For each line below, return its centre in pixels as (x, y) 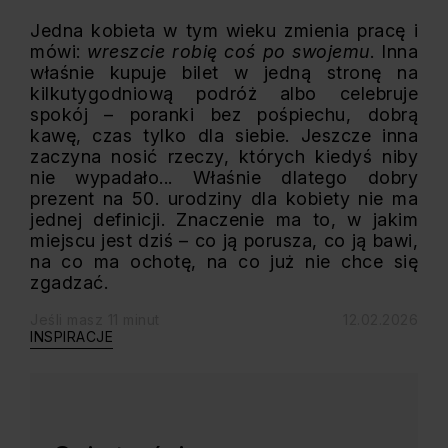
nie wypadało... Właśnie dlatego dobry (224, 177)
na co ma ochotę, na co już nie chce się (224, 261)
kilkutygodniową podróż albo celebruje (224, 93)
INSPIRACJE (71, 336)
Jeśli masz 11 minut (95, 319)
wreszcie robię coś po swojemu (228, 51)
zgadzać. (69, 282)
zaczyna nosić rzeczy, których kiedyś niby (224, 156)
